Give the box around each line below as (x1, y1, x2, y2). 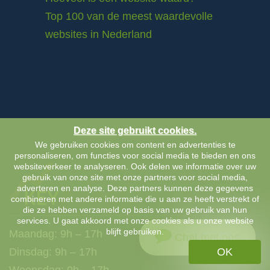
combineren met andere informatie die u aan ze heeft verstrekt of (11, 194, 259, 204)
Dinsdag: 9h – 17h (9, 246, 97, 259)
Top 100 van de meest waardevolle (45, 10, 213, 23)
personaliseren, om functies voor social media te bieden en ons (14, 151, 256, 160)
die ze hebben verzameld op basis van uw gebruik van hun (23, 205, 247, 215)
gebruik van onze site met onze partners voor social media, (22, 172, 248, 182)
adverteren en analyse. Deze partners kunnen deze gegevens (17, 183, 253, 193)
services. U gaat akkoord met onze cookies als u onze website (16, 216, 254, 225)
